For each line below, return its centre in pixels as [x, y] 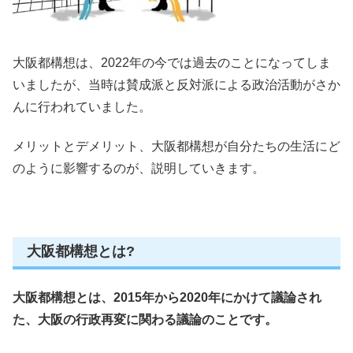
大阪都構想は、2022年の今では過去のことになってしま [172, 63]
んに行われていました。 [82, 107]
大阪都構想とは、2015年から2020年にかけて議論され [167, 298]
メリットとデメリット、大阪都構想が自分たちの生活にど [176, 147]
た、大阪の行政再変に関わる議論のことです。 [145, 320]
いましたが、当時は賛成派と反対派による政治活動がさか [176, 85]
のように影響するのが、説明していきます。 [139, 169]
